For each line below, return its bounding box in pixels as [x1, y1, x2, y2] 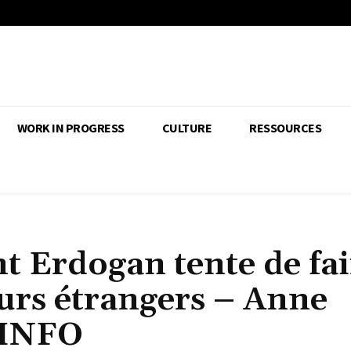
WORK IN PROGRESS [16, 120, 125, 136]
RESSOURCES [249, 120, 321, 136]
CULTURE [161, 120, 212, 136]
